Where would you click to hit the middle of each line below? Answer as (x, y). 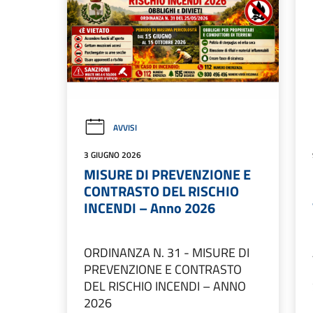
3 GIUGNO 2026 (112, 155)
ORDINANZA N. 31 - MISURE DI (167, 253)
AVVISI (125, 128)
